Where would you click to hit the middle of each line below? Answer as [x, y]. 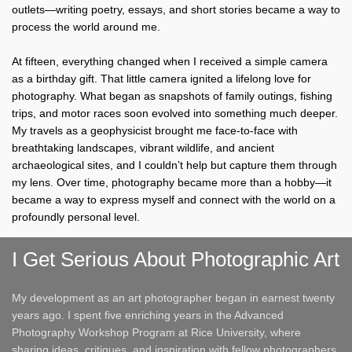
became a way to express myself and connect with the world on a [174, 200]
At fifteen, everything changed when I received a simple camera [170, 61]
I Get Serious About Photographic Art [176, 259]
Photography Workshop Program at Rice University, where [156, 332]
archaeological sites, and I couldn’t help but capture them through [174, 165]
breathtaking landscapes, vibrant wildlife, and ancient [143, 148]
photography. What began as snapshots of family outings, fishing [172, 96]
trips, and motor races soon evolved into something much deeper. [175, 113]
